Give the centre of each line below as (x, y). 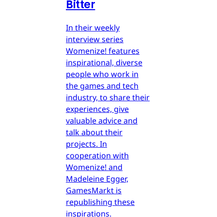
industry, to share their (108, 98)
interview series (95, 39)
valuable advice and (102, 121)
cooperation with (97, 156)
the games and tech (102, 86)
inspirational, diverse (104, 63)
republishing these (100, 202)
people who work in (102, 74)
